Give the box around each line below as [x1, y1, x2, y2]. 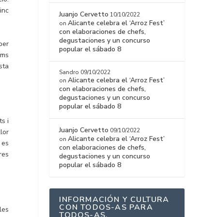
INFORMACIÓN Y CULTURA [59, 194, 170, 205]
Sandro [59, 68, 79, 77]
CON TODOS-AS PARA [59, 202, 153, 213]
